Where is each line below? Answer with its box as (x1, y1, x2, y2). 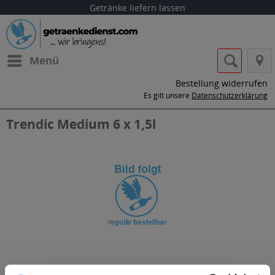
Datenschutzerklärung (192, 90, 268, 101)
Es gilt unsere (144, 90, 192, 101)
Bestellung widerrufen (176, 77, 268, 89)
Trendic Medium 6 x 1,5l (6, 115, 156, 133)
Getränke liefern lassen (90, 2, 185, 14)
